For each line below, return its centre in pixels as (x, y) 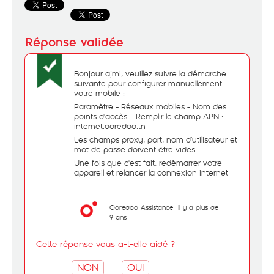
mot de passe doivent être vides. (135, 149)
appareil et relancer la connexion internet (151, 172)
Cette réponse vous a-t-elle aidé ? (106, 244)
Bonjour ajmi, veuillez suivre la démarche (150, 73)
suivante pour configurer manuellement (148, 83)
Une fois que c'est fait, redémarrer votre (148, 163)
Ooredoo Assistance (141, 207)
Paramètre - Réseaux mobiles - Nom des (150, 106)
